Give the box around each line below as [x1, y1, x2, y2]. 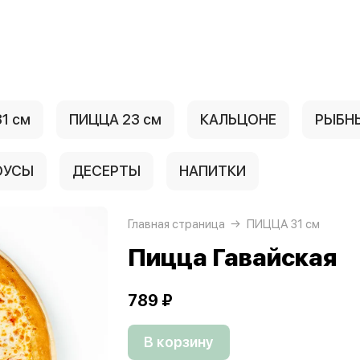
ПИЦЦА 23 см [69, 111, 162, 128]
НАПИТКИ [179, 162, 246, 179]
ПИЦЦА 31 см [247, 217, 320, 231]
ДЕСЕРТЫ [72, 162, 141, 179]
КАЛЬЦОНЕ [200, 111, 276, 128]
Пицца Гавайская [128, 243, 337, 272]
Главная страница [128, 217, 225, 231]
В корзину [144, 333, 214, 350]
